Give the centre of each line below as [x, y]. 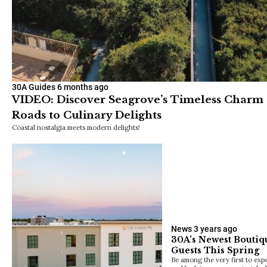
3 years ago [215, 229]
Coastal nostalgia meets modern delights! [76, 127]
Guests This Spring [215, 250]
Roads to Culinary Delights [87, 115]
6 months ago [83, 87]
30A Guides [34, 87]
